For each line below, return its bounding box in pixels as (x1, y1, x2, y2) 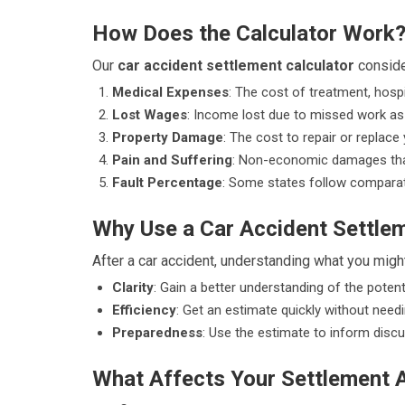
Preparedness (112, 325, 202, 341)
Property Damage (112, 129, 223, 146)
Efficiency (112, 302, 176, 318)
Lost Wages (112, 107, 187, 123)
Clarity (112, 279, 154, 296)
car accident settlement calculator (118, 57, 354, 74)
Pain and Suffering (112, 152, 232, 168)
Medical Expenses (112, 84, 229, 100)
